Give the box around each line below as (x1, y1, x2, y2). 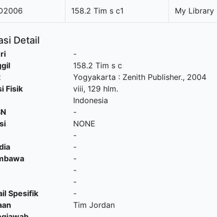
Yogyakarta (73, 72, 116, 82)
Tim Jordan (73, 200, 115, 210)
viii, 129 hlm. (73, 84, 118, 93)
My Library (175, 6, 214, 15)
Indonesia (73, 95, 108, 105)
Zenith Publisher (122, 72, 181, 82)
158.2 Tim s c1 (71, 6, 124, 15)
